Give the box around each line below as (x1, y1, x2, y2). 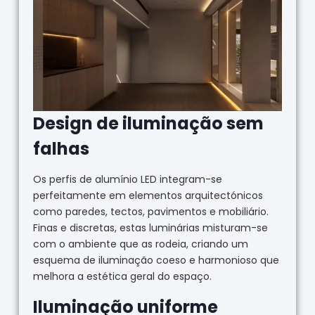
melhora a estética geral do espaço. (32, 269, 212, 283)
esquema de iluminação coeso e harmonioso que (32, 252, 279, 267)
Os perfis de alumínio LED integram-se (32, 172, 222, 186)
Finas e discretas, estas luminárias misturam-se (32, 220, 268, 235)
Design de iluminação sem (32, 111, 264, 135)
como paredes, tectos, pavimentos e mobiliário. (32, 204, 269, 219)
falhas (32, 136, 89, 160)
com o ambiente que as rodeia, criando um (32, 236, 248, 251)
